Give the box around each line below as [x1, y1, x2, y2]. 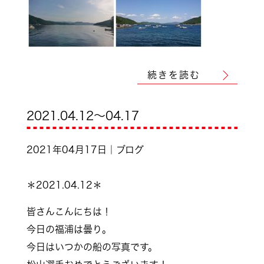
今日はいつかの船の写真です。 [26, 242, 157, 252]
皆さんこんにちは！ [26, 207, 111, 216]
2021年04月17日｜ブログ [26, 145, 144, 154]
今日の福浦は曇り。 [26, 225, 111, 234]
